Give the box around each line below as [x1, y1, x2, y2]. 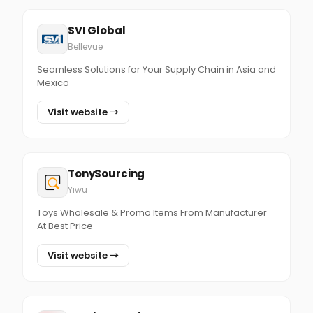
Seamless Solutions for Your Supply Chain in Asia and [37, 63, 276, 76]
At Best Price [37, 219, 93, 233]
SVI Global [68, 23, 126, 38]
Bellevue [68, 41, 103, 52]
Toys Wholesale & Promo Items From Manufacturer [37, 206, 267, 219]
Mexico [37, 76, 69, 89]
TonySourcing [68, 166, 145, 181]
